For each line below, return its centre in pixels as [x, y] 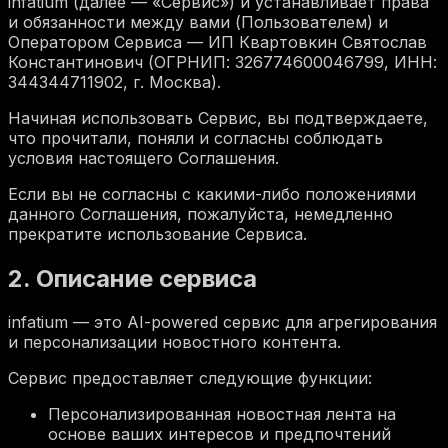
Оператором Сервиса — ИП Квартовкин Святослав [217, 41]
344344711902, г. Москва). [114, 81]
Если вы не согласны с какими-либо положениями [212, 193]
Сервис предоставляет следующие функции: [190, 378]
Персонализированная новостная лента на [222, 414]
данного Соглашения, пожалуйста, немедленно [200, 213]
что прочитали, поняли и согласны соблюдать [195, 137]
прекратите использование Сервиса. [157, 233]
